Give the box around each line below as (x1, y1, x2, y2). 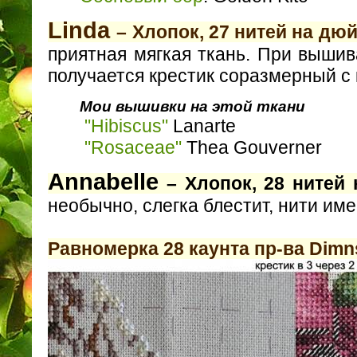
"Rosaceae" (84, 136, 182, 158)
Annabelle (48, 169, 159, 195)
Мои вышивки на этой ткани (80, 97, 305, 115)
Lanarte (168, 115, 236, 136)
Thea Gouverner (182, 136, 322, 158)
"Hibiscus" (84, 115, 168, 136)
